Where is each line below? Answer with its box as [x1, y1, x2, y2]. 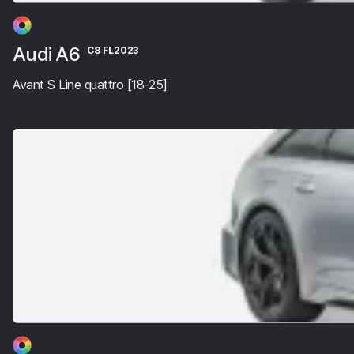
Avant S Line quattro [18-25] [13, 76, 168, 92]
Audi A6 [13, 42, 85, 66]
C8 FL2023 [87, 43, 139, 56]
